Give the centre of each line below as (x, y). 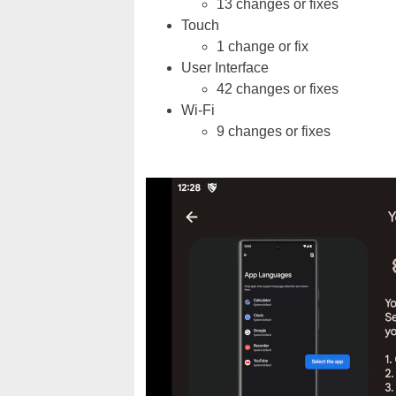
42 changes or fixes (278, 89)
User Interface (225, 68)
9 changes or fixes (274, 131)
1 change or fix (263, 46)
